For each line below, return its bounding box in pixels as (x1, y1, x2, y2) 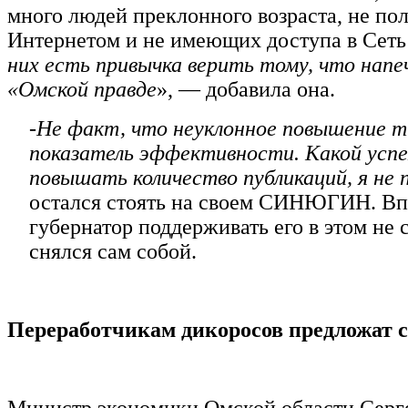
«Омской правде (7, 76, 157, 101)
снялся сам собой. (29, 239, 197, 263)
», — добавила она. (157, 76, 335, 101)
